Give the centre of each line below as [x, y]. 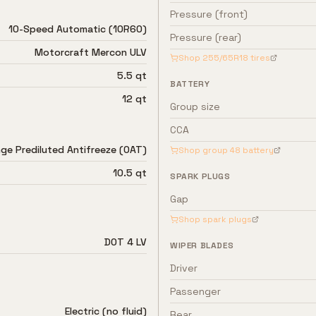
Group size [195, 107]
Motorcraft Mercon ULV [91, 52]
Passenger [195, 291]
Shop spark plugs [215, 219]
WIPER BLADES [202, 245]
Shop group [204, 150]
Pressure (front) [209, 14]
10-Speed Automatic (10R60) [78, 29]
